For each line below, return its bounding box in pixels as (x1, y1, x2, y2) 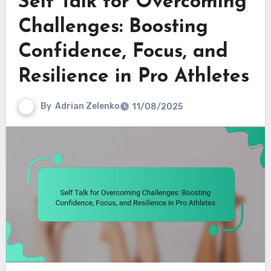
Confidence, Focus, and (18, 42, 228, 62)
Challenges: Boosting (18, 17, 208, 37)
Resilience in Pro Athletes (18, 67, 249, 87)
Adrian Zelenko (54, 100, 120, 111)
